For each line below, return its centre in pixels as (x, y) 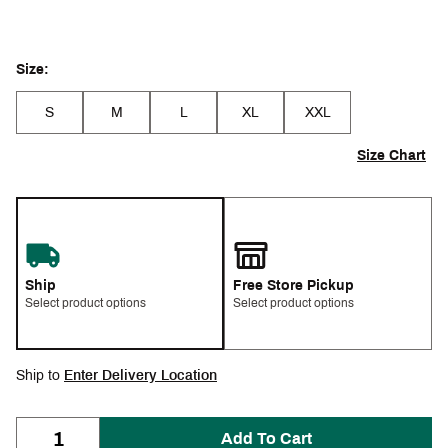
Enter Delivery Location (140, 376)
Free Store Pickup (293, 286)
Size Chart (391, 156)
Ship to (40, 376)
